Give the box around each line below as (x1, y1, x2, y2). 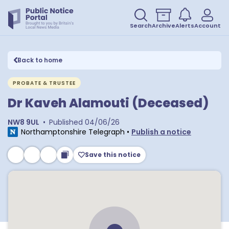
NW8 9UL (8, 117, 39, 127)
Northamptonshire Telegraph (21, 127, 125, 137)
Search (130, 21, 152, 30)
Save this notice (85, 150, 141, 159)
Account (194, 21, 221, 30)
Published (49, 117, 83, 127)
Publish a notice (131, 127, 191, 137)
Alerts (175, 21, 194, 30)
